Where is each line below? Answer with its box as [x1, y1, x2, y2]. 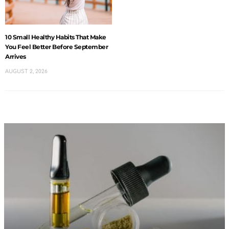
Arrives [5, 53, 26, 61]
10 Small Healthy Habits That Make [5, 33, 106, 41]
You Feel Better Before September [5, 43, 108, 51]
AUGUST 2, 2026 [5, 68, 48, 75]
